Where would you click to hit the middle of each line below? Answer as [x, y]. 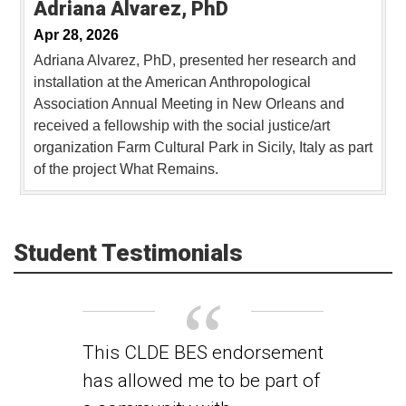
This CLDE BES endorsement [203, 353]
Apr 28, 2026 [76, 35]
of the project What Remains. [126, 169]
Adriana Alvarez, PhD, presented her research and [195, 61]
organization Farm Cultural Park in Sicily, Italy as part [203, 148]
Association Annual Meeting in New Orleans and [189, 104]
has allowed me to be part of [201, 381]
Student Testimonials [128, 253]
